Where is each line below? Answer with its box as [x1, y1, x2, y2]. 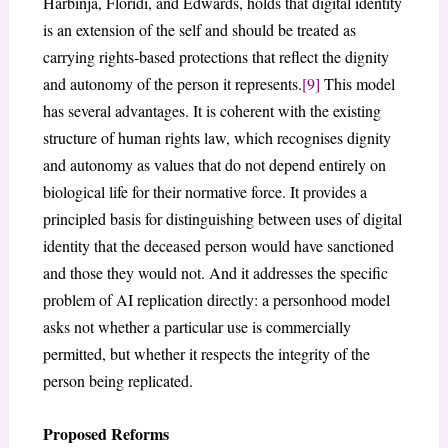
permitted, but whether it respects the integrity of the [42, 343, 370, 365]
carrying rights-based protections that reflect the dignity [42, 46, 389, 68]
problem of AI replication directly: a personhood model [42, 289, 390, 311]
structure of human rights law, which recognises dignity [42, 127, 391, 149]
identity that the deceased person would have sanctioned [42, 235, 394, 257]
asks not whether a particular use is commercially [42, 316, 351, 338]
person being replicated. [42, 370, 193, 392]
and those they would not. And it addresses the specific [42, 262, 388, 284]
